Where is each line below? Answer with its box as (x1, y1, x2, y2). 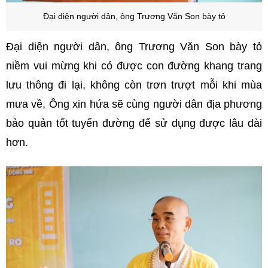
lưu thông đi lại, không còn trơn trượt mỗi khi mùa (6, 78, 262, 91)
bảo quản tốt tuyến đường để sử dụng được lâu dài (6, 117, 262, 129)
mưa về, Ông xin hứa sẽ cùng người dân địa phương (6, 98, 262, 110)
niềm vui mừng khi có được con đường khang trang (6, 59, 262, 72)
